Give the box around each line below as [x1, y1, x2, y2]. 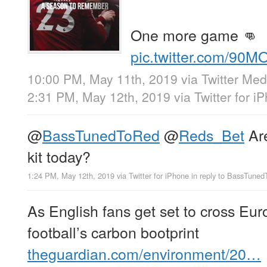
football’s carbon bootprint [27, 221, 199, 243]
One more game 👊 [131, 23, 257, 45]
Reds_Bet [179, 124, 244, 146]
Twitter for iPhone [129, 170, 189, 182]
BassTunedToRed [42, 124, 160, 146]
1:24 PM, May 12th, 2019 [27, 170, 114, 182]
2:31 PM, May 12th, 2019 [27, 88, 174, 106]
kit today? [27, 145, 91, 167]
